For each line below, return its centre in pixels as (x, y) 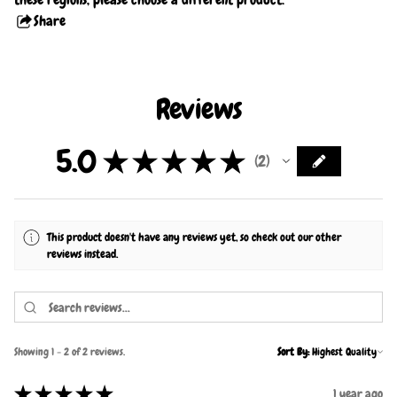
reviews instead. (83, 254)
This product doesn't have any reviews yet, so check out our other (195, 237)
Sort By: (293, 352)
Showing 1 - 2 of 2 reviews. (70, 352)
